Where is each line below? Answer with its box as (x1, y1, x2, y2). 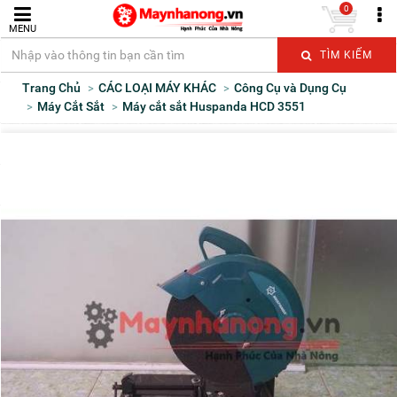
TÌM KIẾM (315, 49, 372, 61)
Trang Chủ (30, 81, 81, 95)
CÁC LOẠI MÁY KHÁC (106, 81, 216, 95)
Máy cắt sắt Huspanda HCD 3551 (133, 99, 306, 113)
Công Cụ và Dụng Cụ (242, 81, 346, 95)
